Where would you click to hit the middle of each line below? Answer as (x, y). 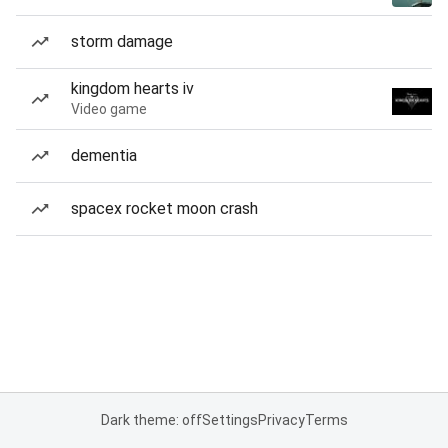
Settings (229, 420)
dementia (104, 155)
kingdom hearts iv (132, 88)
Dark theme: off (151, 420)
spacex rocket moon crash (164, 208)
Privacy (281, 420)
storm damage (122, 41)
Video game (109, 109)
